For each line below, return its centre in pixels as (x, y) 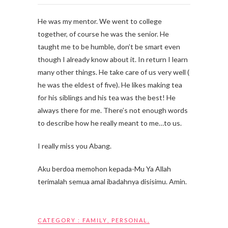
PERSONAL (130, 220)
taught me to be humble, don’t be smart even (109, 47)
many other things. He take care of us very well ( (113, 72)
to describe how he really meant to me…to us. (110, 123)
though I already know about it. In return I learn (113, 59)
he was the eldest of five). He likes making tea (110, 85)
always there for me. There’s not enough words (113, 110)
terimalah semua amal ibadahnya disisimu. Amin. (112, 181)
